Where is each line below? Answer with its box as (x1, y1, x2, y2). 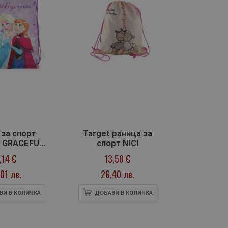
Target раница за (83, 129, 152, 139)
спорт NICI (96, 138, 139, 149)
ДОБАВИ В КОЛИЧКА (94, 190, 153, 197)
